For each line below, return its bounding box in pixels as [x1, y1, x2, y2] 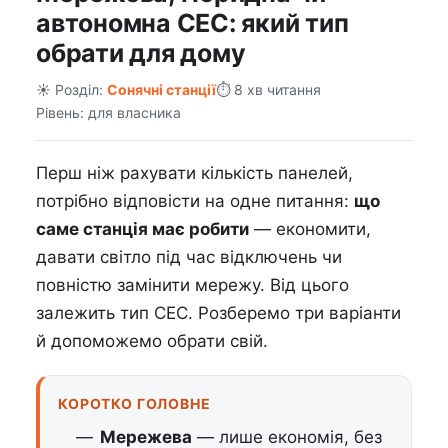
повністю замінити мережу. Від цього [36, 275, 349, 296]
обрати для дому [36, 38, 246, 69]
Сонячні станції [107, 81, 216, 99]
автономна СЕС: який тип [36, 8, 349, 39]
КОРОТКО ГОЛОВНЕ [58, 395, 211, 413]
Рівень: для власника [36, 104, 181, 122]
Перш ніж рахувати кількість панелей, [36, 163, 353, 184]
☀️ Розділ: [36, 81, 107, 99]
